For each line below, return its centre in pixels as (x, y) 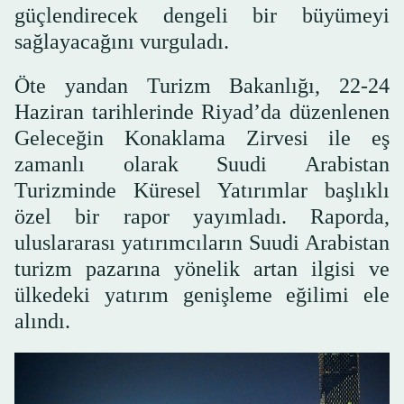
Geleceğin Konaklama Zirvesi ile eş (202, 138)
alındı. (42, 321)
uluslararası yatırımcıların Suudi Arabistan (202, 243)
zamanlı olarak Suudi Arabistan (202, 165)
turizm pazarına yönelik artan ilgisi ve (202, 269)
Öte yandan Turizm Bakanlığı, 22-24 (202, 86)
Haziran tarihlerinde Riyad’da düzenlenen (202, 112)
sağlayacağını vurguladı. (122, 42)
